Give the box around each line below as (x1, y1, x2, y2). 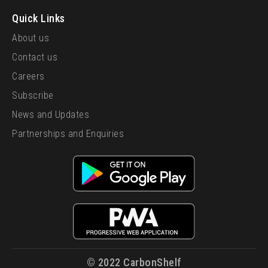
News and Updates (12, 109, 89, 120)
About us (12, 32, 49, 44)
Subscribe (12, 90, 54, 101)
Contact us (12, 51, 57, 63)
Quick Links (12, 12, 65, 25)
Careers (12, 71, 45, 82)
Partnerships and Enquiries (12, 128, 124, 139)
